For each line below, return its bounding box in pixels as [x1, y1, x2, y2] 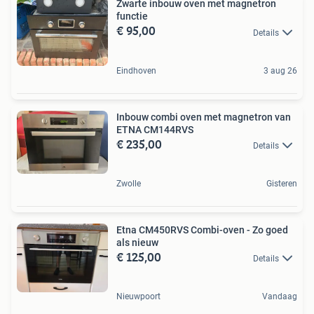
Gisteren [266, 178, 297, 189]
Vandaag [262, 292, 297, 302]
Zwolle [116, 178, 141, 189]
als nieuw [116, 236, 158, 248]
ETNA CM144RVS [116, 123, 193, 135]
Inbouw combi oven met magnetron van [116, 111, 291, 123]
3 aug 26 [264, 65, 297, 76]
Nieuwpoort [116, 292, 161, 302]
